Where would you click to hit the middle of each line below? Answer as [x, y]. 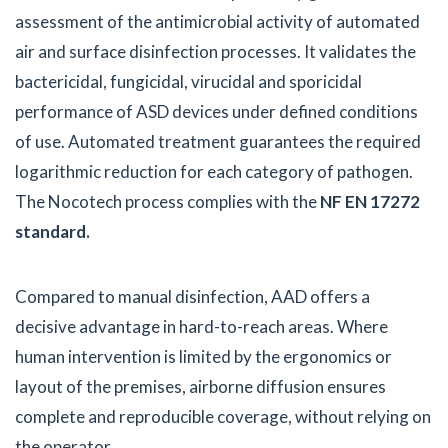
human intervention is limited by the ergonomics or [203, 357]
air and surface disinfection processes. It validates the [215, 52]
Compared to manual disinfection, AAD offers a [192, 297]
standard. [52, 232]
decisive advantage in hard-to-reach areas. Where [201, 327]
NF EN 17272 [368, 202]
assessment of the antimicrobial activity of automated [217, 22]
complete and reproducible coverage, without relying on [223, 417]
